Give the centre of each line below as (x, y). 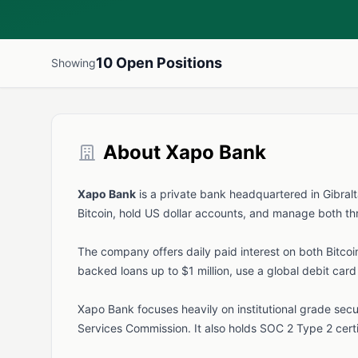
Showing (74, 63)
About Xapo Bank (185, 152)
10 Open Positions (159, 63)
